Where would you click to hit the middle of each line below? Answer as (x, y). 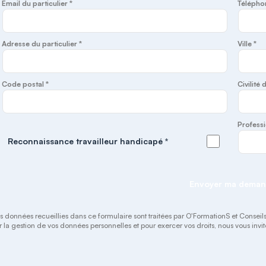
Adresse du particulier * (42, 44)
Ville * (247, 44)
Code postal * (26, 84)
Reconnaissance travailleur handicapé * (88, 141)
